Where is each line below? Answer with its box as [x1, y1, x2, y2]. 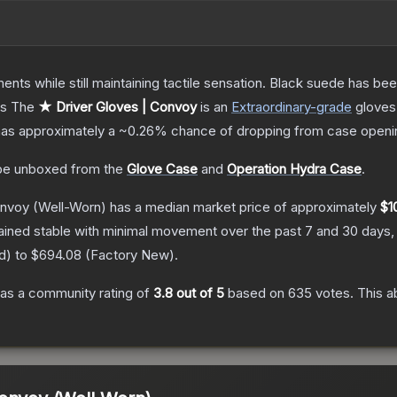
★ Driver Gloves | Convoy [38, 98, 197, 116]
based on [224, 284, 288, 302]
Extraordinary [231, 98, 310, 116]
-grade [310, 98, 352, 116]
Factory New [90, 246, 169, 264]
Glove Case [127, 160, 198, 178]
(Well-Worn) [29, 198, 106, 216]
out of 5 [173, 284, 224, 302]
